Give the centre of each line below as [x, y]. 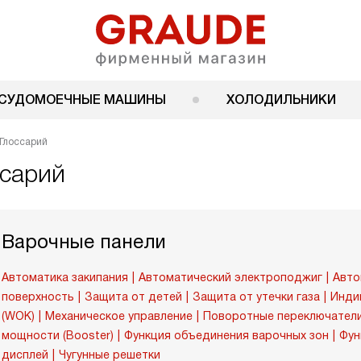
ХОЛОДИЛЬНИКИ [281, 100]
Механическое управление [119, 316]
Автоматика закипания [65, 277]
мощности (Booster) [58, 335]
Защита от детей [133, 297]
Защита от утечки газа [256, 297]
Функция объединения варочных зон [226, 335]
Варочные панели [84, 241]
